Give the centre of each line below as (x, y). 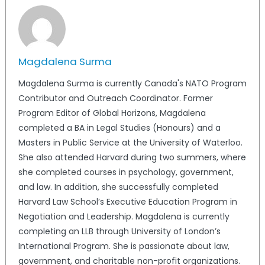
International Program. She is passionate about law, (124, 246)
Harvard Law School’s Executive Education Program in (127, 202)
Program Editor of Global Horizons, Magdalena (112, 113)
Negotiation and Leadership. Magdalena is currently (124, 217)
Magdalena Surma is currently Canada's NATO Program (132, 84)
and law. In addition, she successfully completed (118, 187)
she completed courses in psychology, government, (126, 172)
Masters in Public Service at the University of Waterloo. (130, 143)
